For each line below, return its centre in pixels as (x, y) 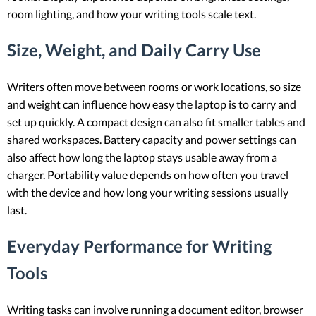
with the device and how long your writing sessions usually (148, 193)
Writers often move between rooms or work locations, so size (154, 87)
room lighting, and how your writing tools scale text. (132, 14)
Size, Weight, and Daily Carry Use (134, 50)
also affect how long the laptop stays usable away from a (142, 157)
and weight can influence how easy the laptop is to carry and (152, 104)
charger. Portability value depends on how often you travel (148, 175)
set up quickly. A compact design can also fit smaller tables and (156, 122)
